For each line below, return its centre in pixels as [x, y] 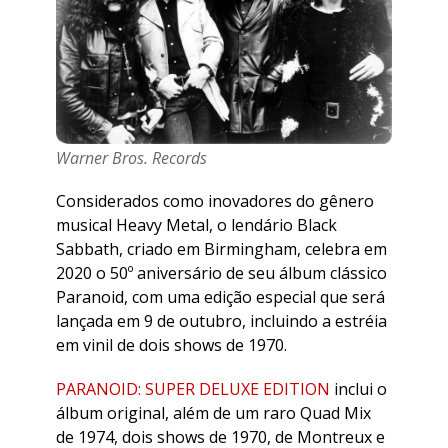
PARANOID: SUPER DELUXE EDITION [193, 388]
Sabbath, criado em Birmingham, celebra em [221, 248]
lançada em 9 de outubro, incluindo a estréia [221, 320]
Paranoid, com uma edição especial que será [220, 296]
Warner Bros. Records [131, 157]
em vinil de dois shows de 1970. [171, 344]
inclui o [358, 388]
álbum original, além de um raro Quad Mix [213, 412]
